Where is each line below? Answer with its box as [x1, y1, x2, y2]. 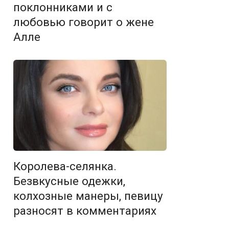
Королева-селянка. [13, 159, 117, 173]
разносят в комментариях [13, 203, 156, 217]
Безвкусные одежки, [13, 174, 125, 188]
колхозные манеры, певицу [13, 189, 163, 202]
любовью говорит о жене [13, 15, 154, 29]
